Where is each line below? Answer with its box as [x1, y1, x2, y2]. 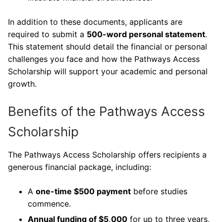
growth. [8, 78, 37, 89]
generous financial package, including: [8, 162, 151, 172]
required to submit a [8, 29, 87, 39]
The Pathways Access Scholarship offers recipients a [8, 150, 207, 160]
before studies [131, 186, 187, 197]
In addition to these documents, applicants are [8, 16, 182, 27]
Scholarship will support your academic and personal [8, 66, 208, 76]
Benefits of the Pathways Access [8, 104, 205, 119]
